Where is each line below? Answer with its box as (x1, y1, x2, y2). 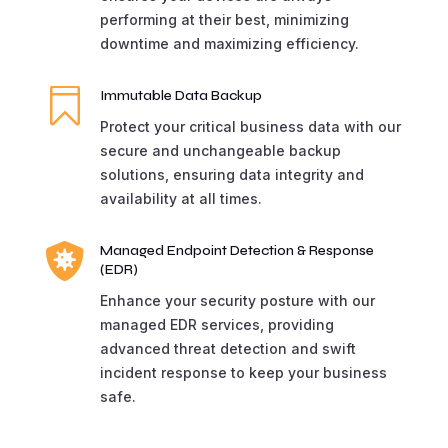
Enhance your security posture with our (99, 291, 375, 309)
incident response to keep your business (99, 363, 387, 381)
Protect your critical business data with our (99, 117, 401, 135)
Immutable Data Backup (99, 86, 262, 104)
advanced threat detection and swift (99, 339, 356, 357)
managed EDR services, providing (99, 315, 334, 333)
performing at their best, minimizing (99, 10, 349, 28)
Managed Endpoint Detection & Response (99, 241, 374, 259)
